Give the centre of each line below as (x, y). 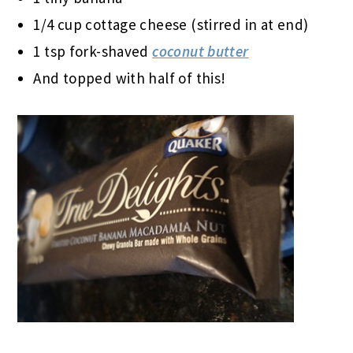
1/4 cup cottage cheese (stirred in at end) (171, 24)
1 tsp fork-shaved (93, 51)
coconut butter (201, 51)
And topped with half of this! (130, 78)
